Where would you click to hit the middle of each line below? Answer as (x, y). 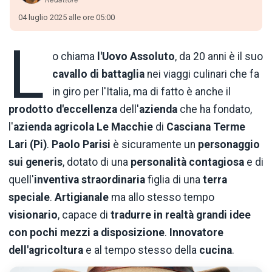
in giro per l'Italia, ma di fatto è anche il (142, 91)
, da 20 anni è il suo (219, 56)
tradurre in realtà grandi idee (181, 215)
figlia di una (174, 179)
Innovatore (196, 232)
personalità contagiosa (187, 162)
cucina (216, 250)
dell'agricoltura (46, 250)
